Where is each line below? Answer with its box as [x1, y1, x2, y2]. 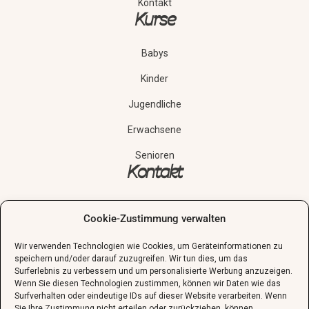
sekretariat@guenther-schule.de [83, 225, 226, 237]
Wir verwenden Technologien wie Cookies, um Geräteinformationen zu [14, 241, 283, 251]
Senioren [134, 149, 175, 161]
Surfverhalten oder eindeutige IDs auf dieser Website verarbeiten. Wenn [14, 291, 287, 301]
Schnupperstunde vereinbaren [88, 276, 221, 288]
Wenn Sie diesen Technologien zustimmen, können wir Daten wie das [14, 279, 281, 288]
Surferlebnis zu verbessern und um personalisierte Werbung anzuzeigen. [14, 266, 292, 276]
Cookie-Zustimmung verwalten [83, 212, 226, 225]
